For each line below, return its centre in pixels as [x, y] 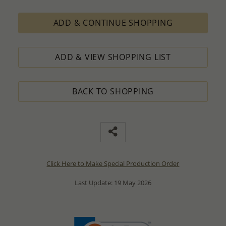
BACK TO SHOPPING [113, 91]
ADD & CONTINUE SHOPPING [113, 22]
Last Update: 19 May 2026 [113, 183]
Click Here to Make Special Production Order [113, 163]
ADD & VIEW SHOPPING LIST [113, 57]
